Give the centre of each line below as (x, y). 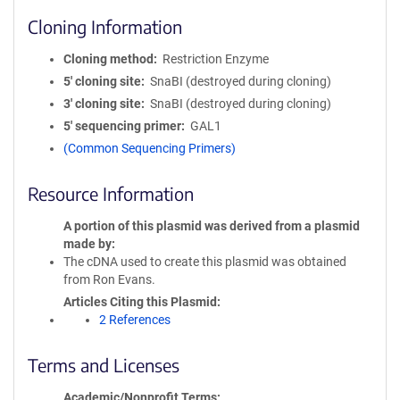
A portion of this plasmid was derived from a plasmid (212, 226)
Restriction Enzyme (215, 59)
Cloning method (108, 59)
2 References (135, 320)
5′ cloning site (102, 81)
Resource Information (111, 193)
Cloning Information (105, 26)
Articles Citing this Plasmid (140, 302)
